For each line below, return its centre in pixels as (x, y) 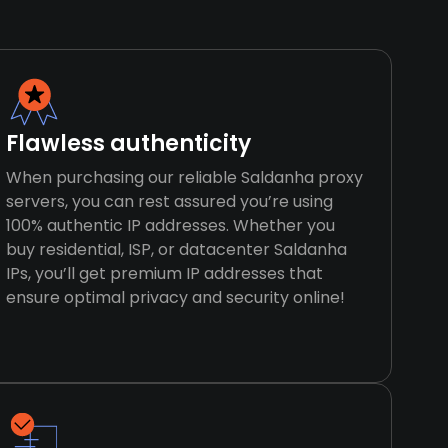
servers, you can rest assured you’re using (170, 201)
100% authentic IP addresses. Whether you (171, 225)
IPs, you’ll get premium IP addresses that (165, 273)
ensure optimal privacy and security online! (176, 297)
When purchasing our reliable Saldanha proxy (185, 177)
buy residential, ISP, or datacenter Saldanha (177, 249)
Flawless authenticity (129, 143)
